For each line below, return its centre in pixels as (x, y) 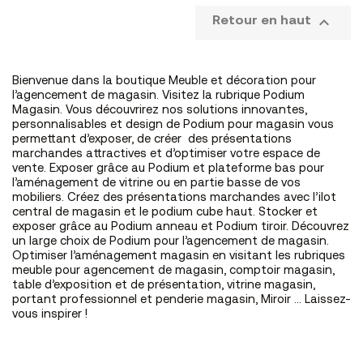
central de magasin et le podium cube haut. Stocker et (165, 212)
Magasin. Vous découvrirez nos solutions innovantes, (160, 110)
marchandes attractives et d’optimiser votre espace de (166, 154)
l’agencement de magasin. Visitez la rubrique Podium (158, 96)
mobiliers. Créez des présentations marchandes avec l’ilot (174, 198)
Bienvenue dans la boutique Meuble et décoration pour (164, 81)
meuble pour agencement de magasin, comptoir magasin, (173, 271)
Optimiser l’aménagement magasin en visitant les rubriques (179, 256)
